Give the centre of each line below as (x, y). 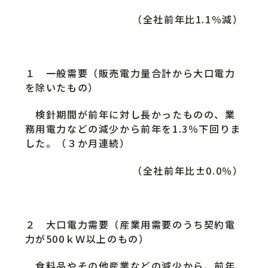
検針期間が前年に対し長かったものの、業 (130, 115)
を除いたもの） (62, 88)
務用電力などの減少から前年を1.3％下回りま (133, 129)
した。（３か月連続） (77, 143)
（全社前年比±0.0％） (188, 170)
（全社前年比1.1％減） (188, 19)
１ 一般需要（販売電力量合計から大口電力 (130, 73)
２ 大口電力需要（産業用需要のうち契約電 (130, 225)
